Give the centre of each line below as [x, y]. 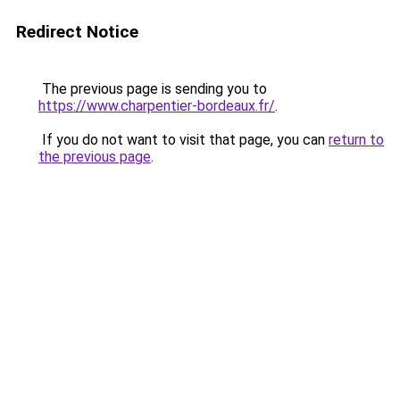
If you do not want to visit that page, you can [183, 140]
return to [356, 140]
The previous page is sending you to [153, 89]
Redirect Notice [77, 32]
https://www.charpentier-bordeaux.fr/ [157, 106]
